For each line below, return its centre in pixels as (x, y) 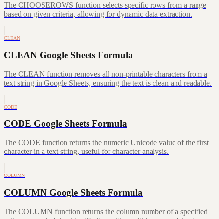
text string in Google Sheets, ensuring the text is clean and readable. (108, 83)
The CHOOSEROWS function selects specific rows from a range (105, 5)
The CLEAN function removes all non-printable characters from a (106, 74)
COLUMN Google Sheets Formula (73, 192)
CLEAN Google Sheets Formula (68, 55)
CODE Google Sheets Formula (66, 124)
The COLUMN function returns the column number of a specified (106, 211)
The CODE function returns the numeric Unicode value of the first (106, 143)
